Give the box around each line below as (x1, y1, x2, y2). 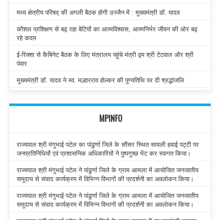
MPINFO (99, 112, 122, 125)
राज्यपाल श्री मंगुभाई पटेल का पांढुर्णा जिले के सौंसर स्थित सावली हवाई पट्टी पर (17, 141, 199, 149)
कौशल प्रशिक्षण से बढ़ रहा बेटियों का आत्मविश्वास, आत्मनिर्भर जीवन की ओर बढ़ (17, 26, 197, 33)
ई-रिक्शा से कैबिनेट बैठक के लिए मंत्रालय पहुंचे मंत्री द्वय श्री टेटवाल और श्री (17, 51, 193, 59)
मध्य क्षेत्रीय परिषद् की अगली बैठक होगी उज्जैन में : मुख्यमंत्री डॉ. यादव (17, 9, 180, 17)
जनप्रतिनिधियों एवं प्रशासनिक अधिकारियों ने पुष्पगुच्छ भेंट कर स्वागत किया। (17, 150, 191, 158)
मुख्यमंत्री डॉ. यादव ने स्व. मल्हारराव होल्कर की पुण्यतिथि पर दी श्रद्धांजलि (17, 77, 184, 84)
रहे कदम (17, 34, 36, 42)
